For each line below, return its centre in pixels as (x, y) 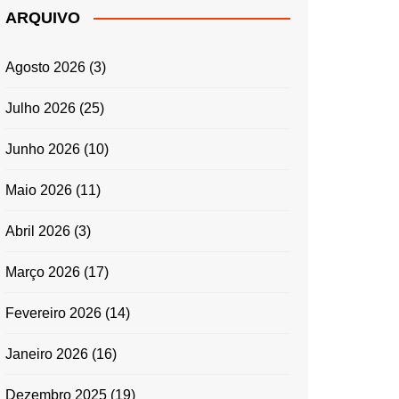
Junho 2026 (43, 149)
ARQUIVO (43, 17)
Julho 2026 (41, 108)
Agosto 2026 (45, 67)
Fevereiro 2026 (53, 313)
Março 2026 (43, 272)
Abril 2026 (38, 231)
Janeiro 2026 (47, 354)
